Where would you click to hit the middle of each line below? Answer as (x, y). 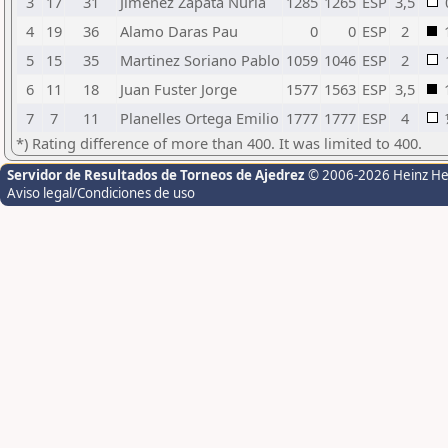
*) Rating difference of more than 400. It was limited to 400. (219, 143)
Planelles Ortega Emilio (199, 118)
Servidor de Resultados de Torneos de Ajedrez (157, 175)
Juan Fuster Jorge (178, 89)
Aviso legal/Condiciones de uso (101, 193)
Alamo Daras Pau (179, 31)
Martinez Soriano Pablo (200, 60)
